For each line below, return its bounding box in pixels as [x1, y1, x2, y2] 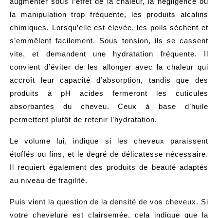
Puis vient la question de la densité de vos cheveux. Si [10, 197, 208, 206]
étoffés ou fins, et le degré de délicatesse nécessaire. [10, 149, 208, 158]
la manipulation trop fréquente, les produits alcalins [10, 10, 208, 18]
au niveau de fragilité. [10, 176, 88, 184]
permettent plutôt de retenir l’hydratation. [10, 115, 157, 124]
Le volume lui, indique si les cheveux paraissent [10, 136, 208, 145]
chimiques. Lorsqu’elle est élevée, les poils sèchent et [10, 23, 208, 32]
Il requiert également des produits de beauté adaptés [10, 163, 208, 171]
